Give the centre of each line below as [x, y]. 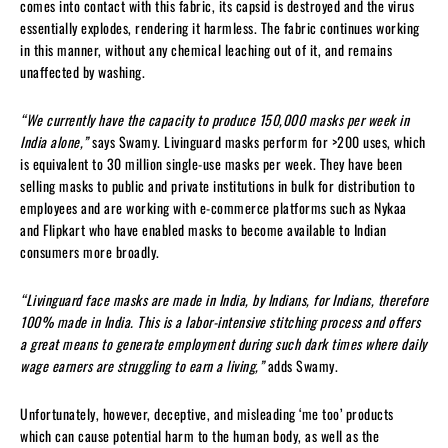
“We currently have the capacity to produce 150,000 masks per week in [214, 119]
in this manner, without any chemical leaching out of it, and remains [206, 49]
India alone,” [56, 141]
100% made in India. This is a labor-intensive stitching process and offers [220, 321]
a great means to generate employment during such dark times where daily [223, 343]
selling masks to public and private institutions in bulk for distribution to [217, 185]
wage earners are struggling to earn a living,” [144, 365]
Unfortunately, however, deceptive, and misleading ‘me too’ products [207, 413]
